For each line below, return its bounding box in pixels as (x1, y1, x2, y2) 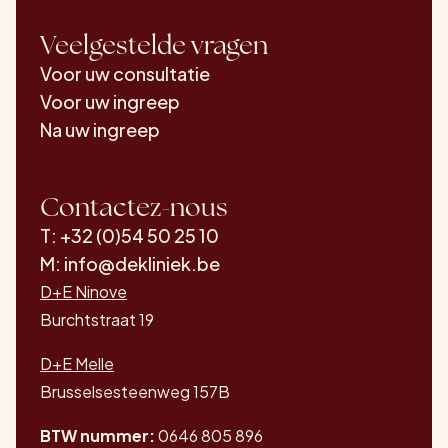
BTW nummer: (40, 425, 155, 446)
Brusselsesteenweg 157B (40, 381, 230, 402)
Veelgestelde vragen (40, 28, 268, 62)
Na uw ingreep (40, 118, 160, 141)
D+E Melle (40, 353, 114, 374)
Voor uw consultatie (40, 62, 210, 85)
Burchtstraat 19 (40, 309, 154, 330)
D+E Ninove (40, 281, 127, 302)
